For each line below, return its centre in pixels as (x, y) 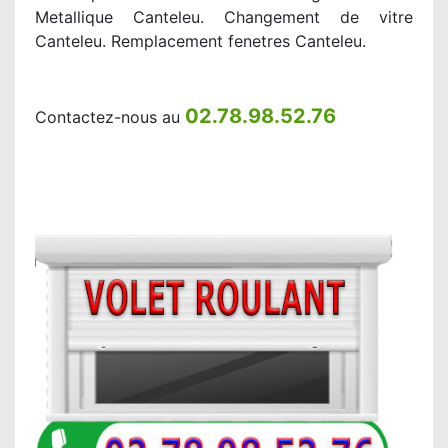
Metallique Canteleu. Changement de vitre (224, 17)
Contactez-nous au (110, 117)
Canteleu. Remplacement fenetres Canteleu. (200, 41)
